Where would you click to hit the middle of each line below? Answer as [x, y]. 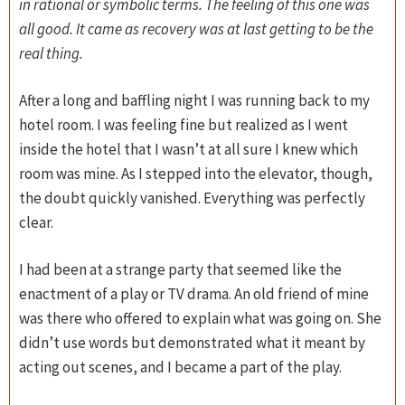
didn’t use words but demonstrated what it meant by [192, 343]
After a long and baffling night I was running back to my [194, 100]
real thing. [51, 53]
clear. [36, 222]
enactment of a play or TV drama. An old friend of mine [194, 294]
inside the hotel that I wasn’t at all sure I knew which [188, 149]
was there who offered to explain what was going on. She [200, 318]
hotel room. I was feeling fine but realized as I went [184, 125]
